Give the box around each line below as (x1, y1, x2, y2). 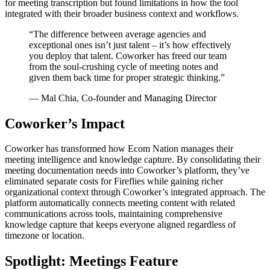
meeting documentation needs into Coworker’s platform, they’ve (5, 165, 250, 176)
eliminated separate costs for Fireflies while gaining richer (5, 176, 223, 187)
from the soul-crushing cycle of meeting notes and (29, 61, 218, 72)
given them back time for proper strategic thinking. (29, 72, 221, 83)
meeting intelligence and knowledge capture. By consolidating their (5, 154, 260, 165)
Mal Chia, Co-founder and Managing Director (41, 92, 216, 103)
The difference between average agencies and (33, 28, 206, 39)
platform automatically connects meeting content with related (5, 198, 235, 209)
